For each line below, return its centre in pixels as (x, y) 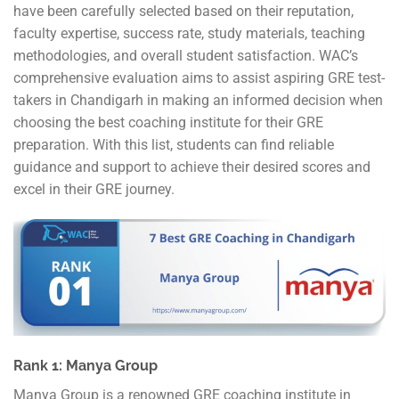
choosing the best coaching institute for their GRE (168, 123)
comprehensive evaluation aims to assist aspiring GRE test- (199, 78)
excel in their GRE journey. (94, 190)
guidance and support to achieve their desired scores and (192, 167)
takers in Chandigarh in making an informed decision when (198, 101)
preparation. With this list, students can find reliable (174, 145)
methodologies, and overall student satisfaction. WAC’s (186, 56)
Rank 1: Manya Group (85, 365)
